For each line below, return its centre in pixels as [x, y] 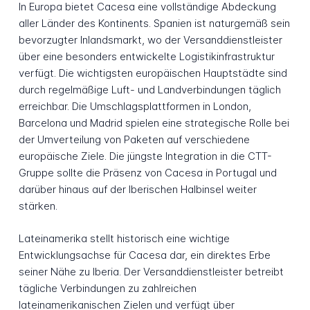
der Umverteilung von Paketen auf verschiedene [134, 140]
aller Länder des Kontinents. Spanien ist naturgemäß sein [154, 24]
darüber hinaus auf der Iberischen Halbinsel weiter [137, 190]
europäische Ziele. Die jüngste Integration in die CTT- [145, 156]
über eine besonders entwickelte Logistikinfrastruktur [146, 57]
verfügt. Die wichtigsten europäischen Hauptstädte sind [153, 73]
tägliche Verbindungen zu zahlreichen [107, 288]
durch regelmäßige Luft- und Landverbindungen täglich [149, 90]
